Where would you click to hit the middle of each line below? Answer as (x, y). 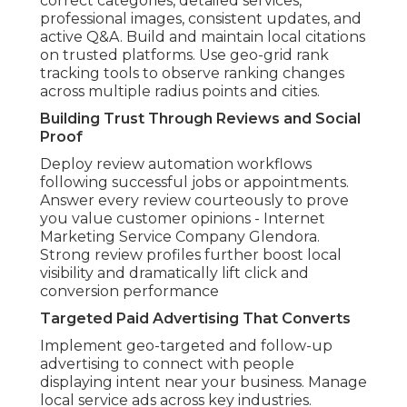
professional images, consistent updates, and (201, 19)
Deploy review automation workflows (176, 164)
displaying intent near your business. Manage (203, 382)
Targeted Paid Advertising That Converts (195, 319)
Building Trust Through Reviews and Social (200, 119)
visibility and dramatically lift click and (174, 273)
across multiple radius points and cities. (180, 92)
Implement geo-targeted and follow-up (186, 346)
